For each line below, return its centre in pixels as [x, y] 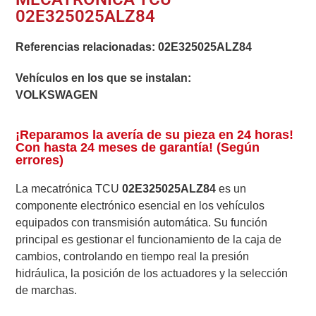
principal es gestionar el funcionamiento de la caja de [149, 239]
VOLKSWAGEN [57, 95]
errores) [40, 160]
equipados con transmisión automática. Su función [142, 222]
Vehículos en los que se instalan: [104, 78]
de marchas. [47, 290]
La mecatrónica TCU [69, 188]
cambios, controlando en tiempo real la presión [133, 256]
